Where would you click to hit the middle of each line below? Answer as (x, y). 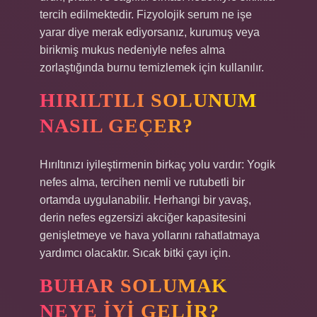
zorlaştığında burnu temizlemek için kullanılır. (152, 68)
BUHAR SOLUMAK (134, 286)
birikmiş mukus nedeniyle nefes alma (132, 50)
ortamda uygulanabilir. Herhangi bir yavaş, (145, 200)
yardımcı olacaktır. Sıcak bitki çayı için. (135, 253)
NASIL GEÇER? (116, 126)
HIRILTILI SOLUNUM (148, 100)
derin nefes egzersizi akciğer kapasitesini (143, 218)
